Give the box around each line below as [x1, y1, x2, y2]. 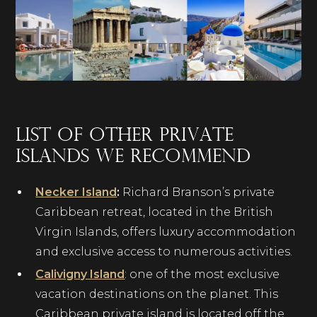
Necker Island [35, 185, 117, 200]
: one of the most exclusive [125, 267, 280, 282]
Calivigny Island [35, 267, 125, 282]
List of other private [16, 127, 234, 146]
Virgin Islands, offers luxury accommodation [35, 225, 296, 239]
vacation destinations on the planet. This [35, 287, 279, 301]
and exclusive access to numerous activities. [35, 245, 293, 259]
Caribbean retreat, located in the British [35, 205, 274, 219]
